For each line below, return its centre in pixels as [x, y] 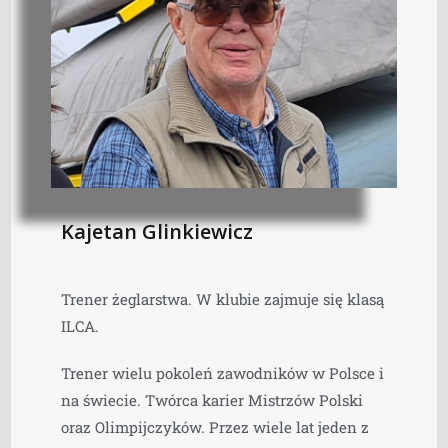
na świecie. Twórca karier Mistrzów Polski [212, 399]
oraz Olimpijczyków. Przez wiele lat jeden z [215, 426]
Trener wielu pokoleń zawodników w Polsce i [223, 372]
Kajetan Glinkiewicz [157, 231]
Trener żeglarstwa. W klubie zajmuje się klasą [223, 298]
